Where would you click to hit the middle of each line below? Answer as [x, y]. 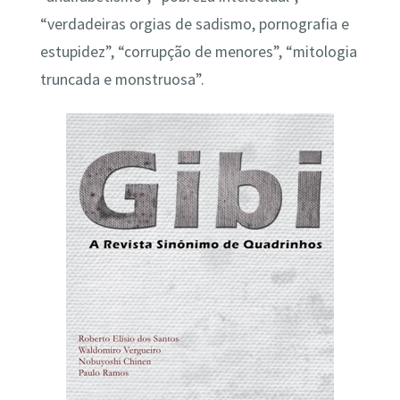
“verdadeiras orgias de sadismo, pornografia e [194, 24]
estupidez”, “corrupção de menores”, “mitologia [198, 51]
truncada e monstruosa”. [122, 79]
